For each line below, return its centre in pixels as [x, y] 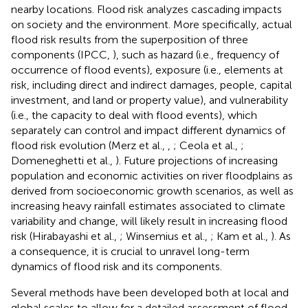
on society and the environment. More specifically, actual [152, 24]
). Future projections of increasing [197, 160]
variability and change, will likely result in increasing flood [149, 221]
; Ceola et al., [207, 145]
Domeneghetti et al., [63, 160]
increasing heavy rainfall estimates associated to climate [148, 206]
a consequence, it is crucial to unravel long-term [130, 251]
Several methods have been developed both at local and [150, 292]
